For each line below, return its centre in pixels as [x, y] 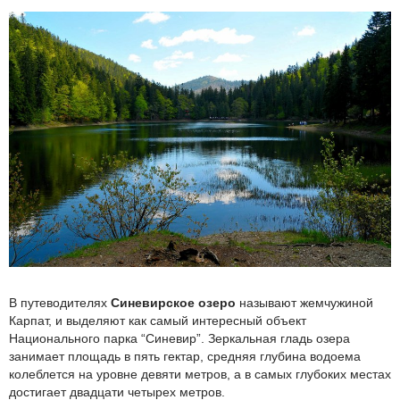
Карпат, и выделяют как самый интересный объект [158, 321]
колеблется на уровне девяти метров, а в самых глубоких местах [200, 375]
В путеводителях [60, 303]
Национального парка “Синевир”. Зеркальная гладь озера [179, 339]
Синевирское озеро [173, 303]
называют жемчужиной [304, 303]
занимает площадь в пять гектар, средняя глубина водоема [185, 357]
